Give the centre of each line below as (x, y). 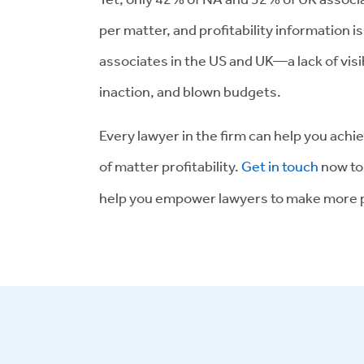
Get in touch (280, 166)
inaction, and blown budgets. (194, 91)
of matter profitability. (170, 166)
